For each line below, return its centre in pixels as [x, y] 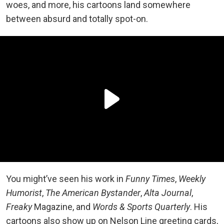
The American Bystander [93, 193]
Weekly [192, 179]
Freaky [20, 207]
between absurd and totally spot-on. [77, 19]
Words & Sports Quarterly [141, 207]
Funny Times [150, 179]
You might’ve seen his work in [66, 179]
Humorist [24, 193]
